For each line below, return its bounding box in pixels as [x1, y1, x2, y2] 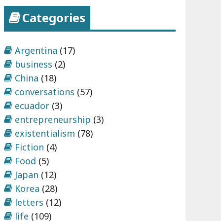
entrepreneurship [15, 113, 91, 126]
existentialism [15, 127, 75, 140]
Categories [22, 9, 85, 26]
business [15, 58, 52, 71]
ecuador [15, 100, 49, 112]
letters [15, 196, 43, 209]
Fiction [15, 141, 44, 153]
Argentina [15, 44, 57, 57]
